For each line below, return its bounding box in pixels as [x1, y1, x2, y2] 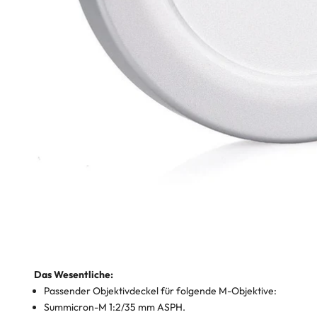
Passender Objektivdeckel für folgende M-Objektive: [44, 284, 277, 298]
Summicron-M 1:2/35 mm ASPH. [44, 301, 185, 314]
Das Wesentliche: [34, 268, 113, 282]
